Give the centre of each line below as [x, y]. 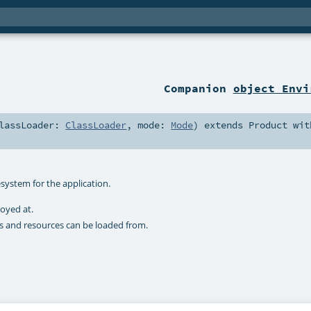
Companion [198, 89]
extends [224, 125]
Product [268, 125]
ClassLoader [96, 125]
